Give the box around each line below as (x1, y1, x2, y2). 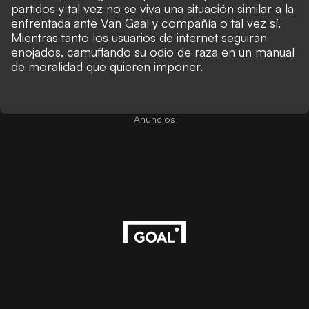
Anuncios (134, 113, 175, 125)
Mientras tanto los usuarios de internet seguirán (11, 30, 267, 45)
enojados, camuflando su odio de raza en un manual (11, 44, 295, 59)
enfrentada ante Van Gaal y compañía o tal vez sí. (11, 15, 281, 30)
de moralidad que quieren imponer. (11, 59, 203, 74)
